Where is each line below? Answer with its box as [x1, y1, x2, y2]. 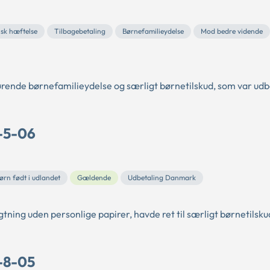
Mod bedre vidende [201, 26, 263, 36]
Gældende [77, 173, 111, 183]
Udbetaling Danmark [128, 173, 196, 183]
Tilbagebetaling [54, 26, 105, 36]
